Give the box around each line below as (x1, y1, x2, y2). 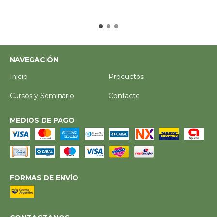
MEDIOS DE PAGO (10, 115, 75, 124)
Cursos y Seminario (10, 91, 74, 100)
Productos (108, 72, 144, 81)
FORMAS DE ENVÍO (10, 173, 78, 182)
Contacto (108, 91, 140, 100)
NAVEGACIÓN (10, 55, 59, 64)
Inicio (10, 72, 28, 81)
